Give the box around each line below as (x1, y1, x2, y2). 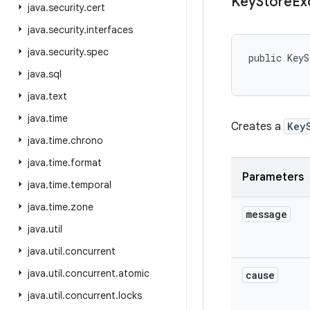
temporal (71, 179, 111, 191)
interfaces (86, 24, 133, 36)
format (71, 156, 102, 169)
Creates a (231, 120, 284, 134)
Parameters (242, 170, 304, 184)
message (246, 208, 287, 221)
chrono (71, 134, 103, 147)
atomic (118, 267, 149, 280)
